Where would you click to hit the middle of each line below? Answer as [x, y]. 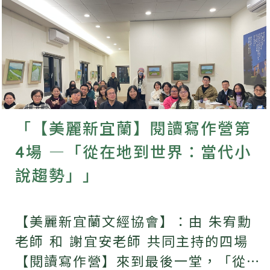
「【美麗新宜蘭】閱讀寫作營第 [133, 129]
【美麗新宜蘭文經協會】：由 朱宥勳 [133, 222]
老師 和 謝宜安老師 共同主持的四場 [132, 242]
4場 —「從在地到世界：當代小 [133, 153]
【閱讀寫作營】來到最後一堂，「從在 [138, 262]
